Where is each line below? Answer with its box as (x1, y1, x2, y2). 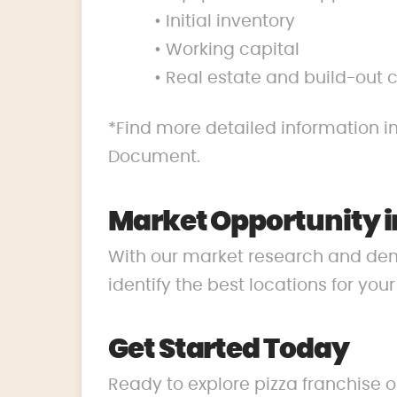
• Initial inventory (153, 13, 295, 31)
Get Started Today (108, 336, 349, 364)
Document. (108, 149, 200, 167)
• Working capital (153, 42, 300, 59)
